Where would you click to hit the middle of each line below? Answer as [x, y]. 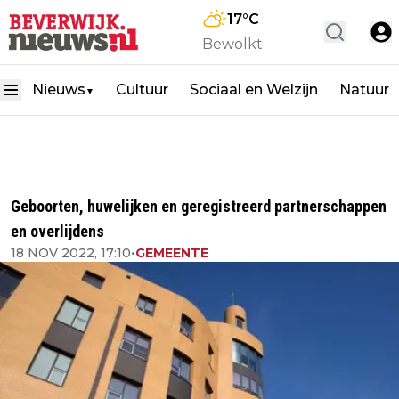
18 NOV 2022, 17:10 [71, 253]
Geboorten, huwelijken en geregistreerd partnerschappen [199, 206]
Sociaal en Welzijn [254, 90]
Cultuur [142, 90]
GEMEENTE [172, 253]
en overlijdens [57, 231]
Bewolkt [232, 44]
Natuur [364, 90]
